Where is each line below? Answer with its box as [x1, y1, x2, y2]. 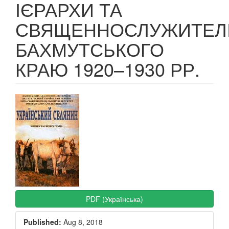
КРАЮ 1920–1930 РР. [15, 56, 200, 82]
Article [15, 91, 58, 113]
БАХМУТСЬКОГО [15, 36, 164, 62]
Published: [24, 217, 61, 227]
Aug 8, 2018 [61, 217, 103, 227]
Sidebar [15, 108, 68, 130]
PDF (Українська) [86, 194, 143, 204]
